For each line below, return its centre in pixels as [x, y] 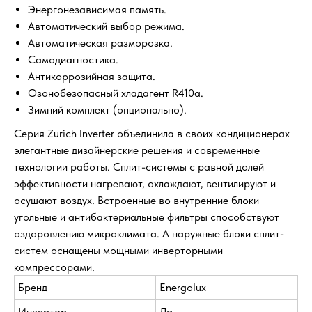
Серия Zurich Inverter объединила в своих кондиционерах [152, 134]
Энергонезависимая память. [97, 10]
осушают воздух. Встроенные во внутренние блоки [136, 201]
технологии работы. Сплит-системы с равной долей [139, 167]
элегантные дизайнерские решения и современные [137, 150]
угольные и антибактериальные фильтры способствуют [147, 217]
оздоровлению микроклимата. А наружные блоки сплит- [149, 234]
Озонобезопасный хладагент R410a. [116, 93]
